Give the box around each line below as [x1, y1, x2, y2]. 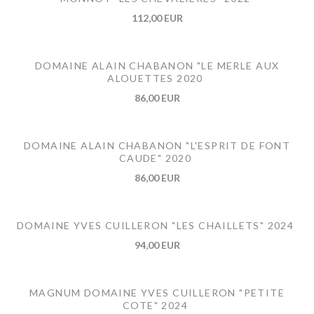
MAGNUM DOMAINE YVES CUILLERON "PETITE [29, 287, 285, 299]
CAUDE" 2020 [118, 152, 192, 165]
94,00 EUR [134, 239, 180, 252]
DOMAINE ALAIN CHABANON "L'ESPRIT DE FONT [23, 139, 291, 152]
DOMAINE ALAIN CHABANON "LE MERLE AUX [34, 60, 280, 72]
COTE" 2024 [122, 299, 189, 312]
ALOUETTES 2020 [107, 72, 203, 85]
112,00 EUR [131, 12, 183, 25]
